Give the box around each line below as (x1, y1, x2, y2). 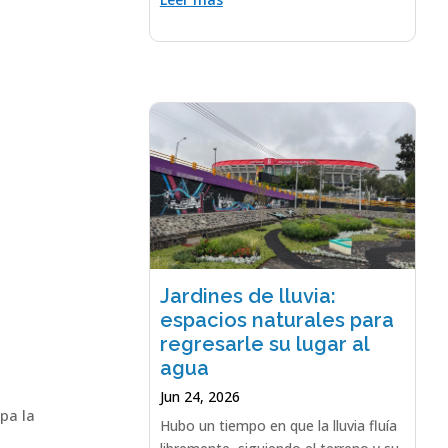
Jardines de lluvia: (159, 283, 336, 308)
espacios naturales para (159, 307, 394, 332)
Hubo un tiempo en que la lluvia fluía (159, 415, 397, 435)
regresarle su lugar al (159, 331, 369, 356)
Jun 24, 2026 (159, 386, 240, 406)
